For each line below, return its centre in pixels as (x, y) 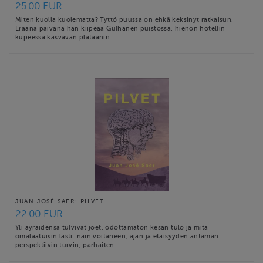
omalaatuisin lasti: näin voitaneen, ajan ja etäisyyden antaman (117, 236)
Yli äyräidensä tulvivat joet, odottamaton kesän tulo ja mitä (112, 227)
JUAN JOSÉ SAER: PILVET (60, 201)
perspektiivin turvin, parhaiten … (68, 245)
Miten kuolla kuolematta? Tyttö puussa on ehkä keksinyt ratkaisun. (124, 19)
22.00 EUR (39, 214)
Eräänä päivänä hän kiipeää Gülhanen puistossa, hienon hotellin (120, 28)
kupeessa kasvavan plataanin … (66, 37)
